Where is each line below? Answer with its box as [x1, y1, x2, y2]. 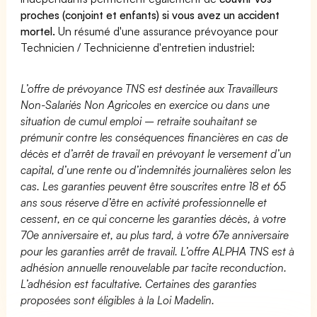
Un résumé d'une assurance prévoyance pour [55, 23, 279, 38]
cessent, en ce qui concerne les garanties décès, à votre [21, 211, 287, 226]
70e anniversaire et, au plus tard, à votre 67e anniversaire [21, 227, 289, 242]
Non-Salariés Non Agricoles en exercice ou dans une [21, 97, 270, 112]
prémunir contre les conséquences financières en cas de [21, 129, 289, 144]
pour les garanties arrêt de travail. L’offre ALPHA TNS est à [21, 243, 295, 258]
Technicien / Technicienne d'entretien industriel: [21, 40, 255, 54]
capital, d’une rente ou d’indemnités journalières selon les [21, 162, 292, 177]
